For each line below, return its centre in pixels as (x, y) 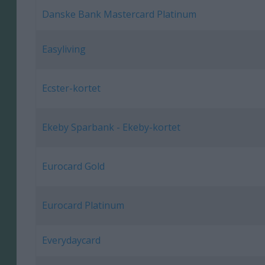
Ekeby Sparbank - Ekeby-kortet (112, 127)
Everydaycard (72, 240)
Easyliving (64, 49)
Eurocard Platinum (83, 206)
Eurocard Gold (74, 167)
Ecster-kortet (72, 88)
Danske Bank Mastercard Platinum (119, 14)
